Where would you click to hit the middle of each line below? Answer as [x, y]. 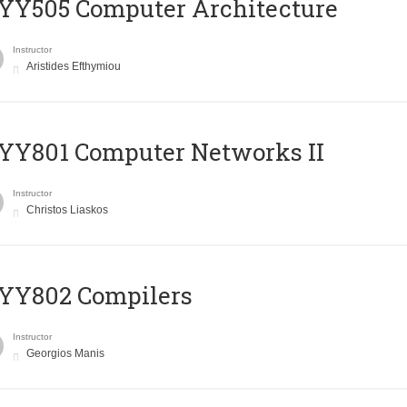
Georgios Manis [65, 354]
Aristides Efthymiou [73, 67]
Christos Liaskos [67, 210]
